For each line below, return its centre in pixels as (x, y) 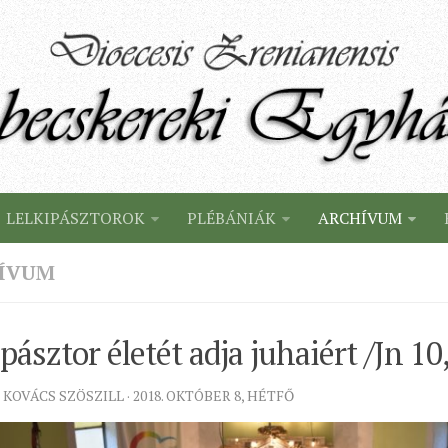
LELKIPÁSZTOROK (76, 218)
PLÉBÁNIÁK (232, 218)
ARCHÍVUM (360, 218)
